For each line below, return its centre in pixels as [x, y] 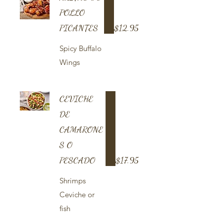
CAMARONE [81, 129]
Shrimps [73, 181]
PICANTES [79, 28]
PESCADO [77, 160]
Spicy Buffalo [81, 48]
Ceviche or [77, 194]
